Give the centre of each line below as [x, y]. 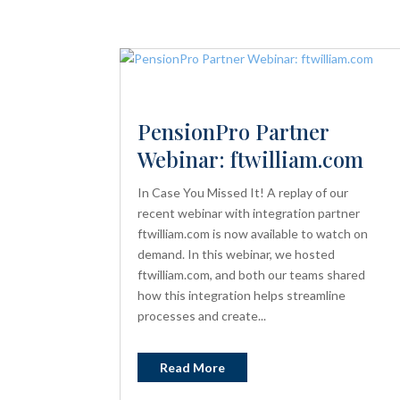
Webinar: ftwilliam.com [251, 159]
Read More [193, 368]
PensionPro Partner [233, 132]
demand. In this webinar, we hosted [237, 254]
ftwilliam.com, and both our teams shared [252, 275]
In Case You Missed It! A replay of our [243, 193]
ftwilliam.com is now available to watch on [253, 234]
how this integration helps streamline [242, 296]
